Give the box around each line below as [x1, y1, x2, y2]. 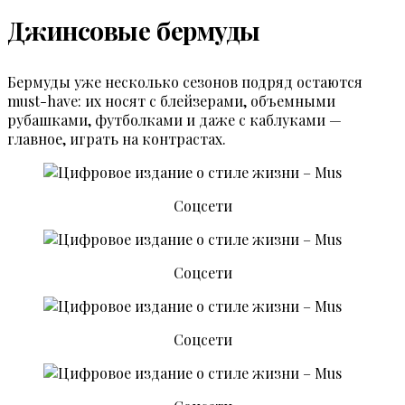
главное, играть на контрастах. [7, 128, 226, 148]
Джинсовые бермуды [7, 13, 260, 47]
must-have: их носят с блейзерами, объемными [7, 90, 335, 110]
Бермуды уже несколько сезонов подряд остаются [7, 71, 363, 91]
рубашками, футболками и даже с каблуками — [7, 109, 342, 129]
